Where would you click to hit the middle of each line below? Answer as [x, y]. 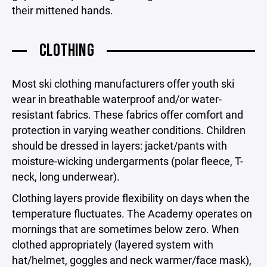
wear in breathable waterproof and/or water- [117, 99]
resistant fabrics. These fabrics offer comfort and [128, 114]
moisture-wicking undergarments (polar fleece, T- [128, 161]
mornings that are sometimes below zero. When [125, 229]
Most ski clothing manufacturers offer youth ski [123, 83]
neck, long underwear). [66, 176]
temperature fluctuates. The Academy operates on [132, 213]
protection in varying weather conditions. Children [129, 130]
